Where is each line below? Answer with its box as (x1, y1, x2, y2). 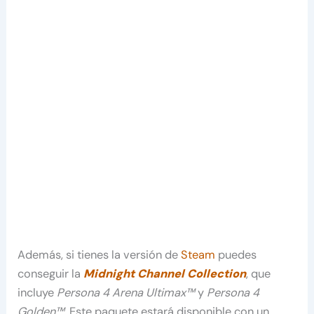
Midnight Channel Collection (83, 266, 247, 282)
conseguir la (18, 266, 84, 282)
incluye (18, 285, 57, 301)
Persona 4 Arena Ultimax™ (57, 285, 196, 301)
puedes (215, 247, 257, 263)
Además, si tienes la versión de (18, 247, 182, 263)
